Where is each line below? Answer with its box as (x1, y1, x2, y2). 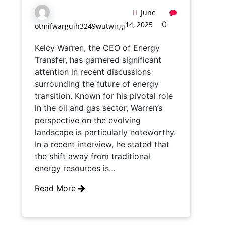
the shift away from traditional (35, 151, 150, 161)
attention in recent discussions (35, 67, 151, 77)
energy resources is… (35, 163, 116, 173)
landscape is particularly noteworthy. (35, 127, 176, 137)
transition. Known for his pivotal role (35, 91, 173, 101)
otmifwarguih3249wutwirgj (35, 21, 125, 31)
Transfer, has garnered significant (35, 55, 161, 65)
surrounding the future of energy (35, 79, 159, 89)
